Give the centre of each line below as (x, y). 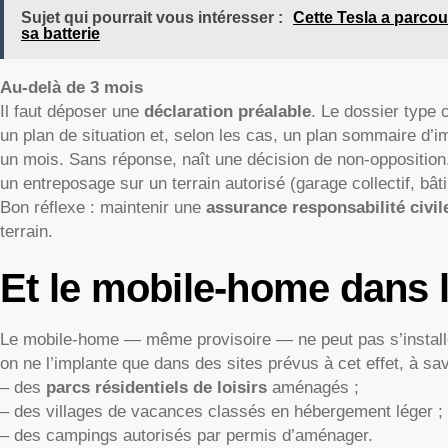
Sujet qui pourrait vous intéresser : (151, 17)
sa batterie (60, 33)
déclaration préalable (227, 111)
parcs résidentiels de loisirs (156, 388)
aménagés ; (313, 388)
